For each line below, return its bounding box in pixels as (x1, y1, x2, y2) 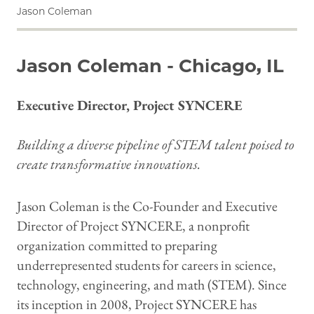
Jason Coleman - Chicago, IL (17, 55, 284, 78)
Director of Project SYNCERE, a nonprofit (17, 217, 250, 235)
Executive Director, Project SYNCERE (17, 96, 243, 115)
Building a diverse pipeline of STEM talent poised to (17, 135, 294, 154)
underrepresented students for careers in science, (17, 256, 276, 275)
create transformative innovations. (17, 155, 200, 174)
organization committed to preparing (17, 236, 217, 255)
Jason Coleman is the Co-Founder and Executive (17, 197, 278, 216)
